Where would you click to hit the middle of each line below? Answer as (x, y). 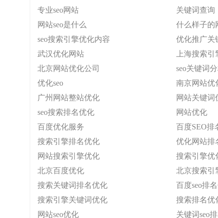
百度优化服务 (61, 127)
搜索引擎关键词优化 (73, 200)
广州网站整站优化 (69, 98)
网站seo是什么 (62, 25)
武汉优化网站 (61, 54)
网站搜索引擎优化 (69, 156)
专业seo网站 (58, 10)
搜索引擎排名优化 (69, 141)
